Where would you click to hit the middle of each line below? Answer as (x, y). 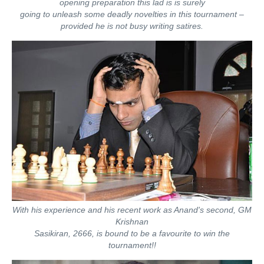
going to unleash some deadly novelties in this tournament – (132, 14)
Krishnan (132, 221)
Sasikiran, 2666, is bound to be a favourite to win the (132, 233)
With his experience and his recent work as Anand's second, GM (132, 209)
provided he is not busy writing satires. (132, 26)
